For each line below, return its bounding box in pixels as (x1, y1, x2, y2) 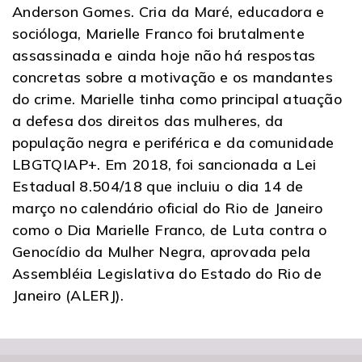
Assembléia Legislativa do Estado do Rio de (12, 263, 322, 283)
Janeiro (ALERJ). (12, 285, 124, 305)
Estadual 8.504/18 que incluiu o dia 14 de (12, 176, 304, 196)
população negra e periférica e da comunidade (12, 133, 335, 152)
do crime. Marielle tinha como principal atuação (12, 89, 342, 108)
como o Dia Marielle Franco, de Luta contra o (12, 220, 327, 239)
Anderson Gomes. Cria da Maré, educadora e (12, 2, 325, 21)
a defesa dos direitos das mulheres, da (12, 111, 284, 130)
